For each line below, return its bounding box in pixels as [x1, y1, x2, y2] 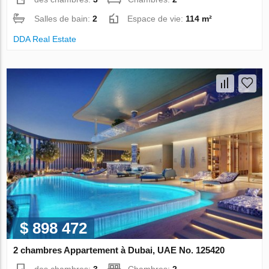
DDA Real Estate [13, 34, 77, 44]
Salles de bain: [34, 14, 93, 24]
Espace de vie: [127, 14, 186, 24]
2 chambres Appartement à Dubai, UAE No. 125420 [13, 245, 225, 256]
